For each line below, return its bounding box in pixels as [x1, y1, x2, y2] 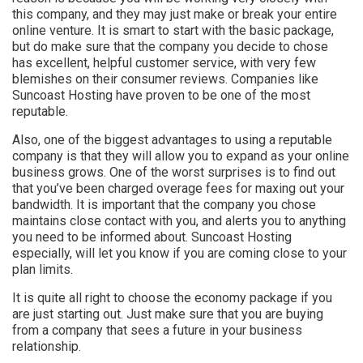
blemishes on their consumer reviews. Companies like [12, 71, 318, 88]
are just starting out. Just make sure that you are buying [12, 306, 323, 322]
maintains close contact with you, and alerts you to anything [12, 213, 346, 229]
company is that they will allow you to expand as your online [12, 148, 349, 164]
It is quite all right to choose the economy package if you [12, 290, 332, 306]
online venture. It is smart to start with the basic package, [12, 23, 334, 39]
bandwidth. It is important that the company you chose [12, 197, 316, 213]
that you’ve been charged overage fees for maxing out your [12, 181, 344, 197]
